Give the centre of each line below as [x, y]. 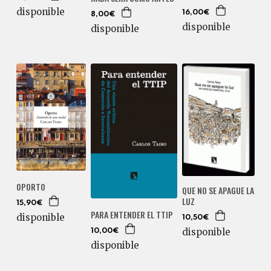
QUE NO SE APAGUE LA [218, 190]
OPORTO [31, 186]
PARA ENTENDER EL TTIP [132, 215]
